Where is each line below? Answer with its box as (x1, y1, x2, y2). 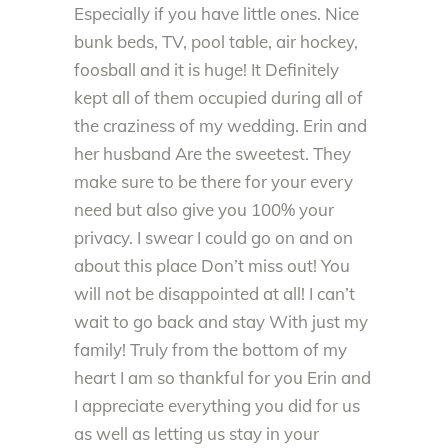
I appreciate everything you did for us (74, 395, 360, 416)
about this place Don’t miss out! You (74, 255, 350, 276)
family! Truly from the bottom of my (74, 339, 347, 360)
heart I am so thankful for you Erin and (74, 367, 371, 388)
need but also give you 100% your (74, 199, 334, 220)
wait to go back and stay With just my (74, 311, 368, 332)
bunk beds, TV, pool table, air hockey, (74, 31, 358, 52)
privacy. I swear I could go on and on (74, 227, 353, 248)
